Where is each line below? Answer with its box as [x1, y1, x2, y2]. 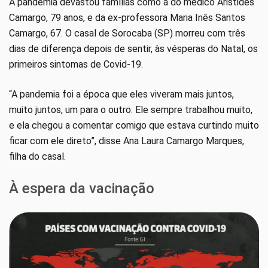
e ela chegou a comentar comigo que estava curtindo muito [9, 120, 259, 132]
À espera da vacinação [9, 180, 154, 197]
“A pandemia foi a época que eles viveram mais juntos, [9, 89, 234, 100]
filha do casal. [9, 151, 66, 163]
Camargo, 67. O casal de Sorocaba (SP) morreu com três [9, 28, 245, 39]
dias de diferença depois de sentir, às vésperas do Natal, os [9, 43, 258, 55]
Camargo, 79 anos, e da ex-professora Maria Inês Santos [9, 12, 245, 24]
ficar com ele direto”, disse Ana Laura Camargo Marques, [9, 135, 244, 147]
